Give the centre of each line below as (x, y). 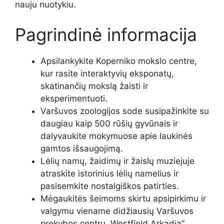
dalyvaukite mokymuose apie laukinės (116, 136)
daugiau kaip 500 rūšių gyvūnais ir (109, 123)
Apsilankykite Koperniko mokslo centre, (119, 61)
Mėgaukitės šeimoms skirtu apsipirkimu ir (123, 198)
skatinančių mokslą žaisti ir (94, 86)
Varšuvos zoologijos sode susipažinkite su (125, 111)
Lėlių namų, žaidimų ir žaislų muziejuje (117, 161)
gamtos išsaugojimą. (82, 148)
